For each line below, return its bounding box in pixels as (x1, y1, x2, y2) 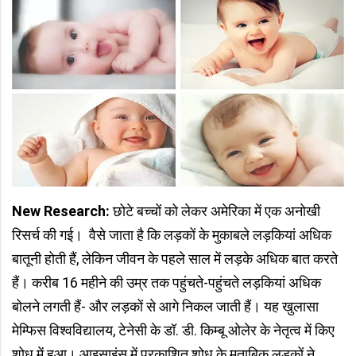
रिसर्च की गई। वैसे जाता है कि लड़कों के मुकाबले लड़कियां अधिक (12, 226, 331, 244)
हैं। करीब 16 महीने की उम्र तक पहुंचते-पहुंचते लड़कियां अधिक (12, 274, 321, 292)
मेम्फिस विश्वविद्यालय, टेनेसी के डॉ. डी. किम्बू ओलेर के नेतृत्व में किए (12, 322, 335, 339)
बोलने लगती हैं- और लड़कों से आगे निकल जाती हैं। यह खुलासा (12, 298, 319, 315)
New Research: (12, 203, 110, 220)
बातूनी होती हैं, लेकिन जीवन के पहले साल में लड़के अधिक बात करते (12, 250, 338, 268)
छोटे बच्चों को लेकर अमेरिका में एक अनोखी (110, 203, 320, 220)
